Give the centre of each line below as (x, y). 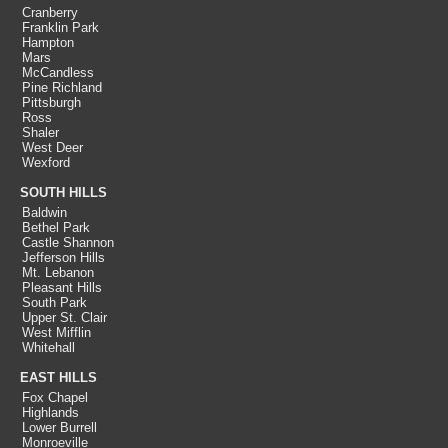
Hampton (48, 42)
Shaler (40, 132)
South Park (54, 302)
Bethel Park (56, 227)
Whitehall (48, 347)
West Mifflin (56, 332)
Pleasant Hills (62, 287)
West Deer (52, 147)
